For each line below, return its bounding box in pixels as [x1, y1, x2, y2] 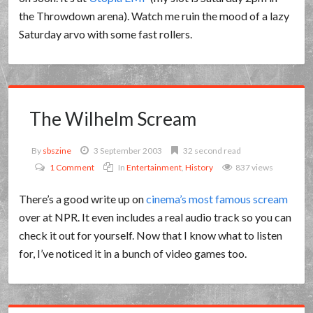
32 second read [182, 145, 242, 156]
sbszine [43, 145, 72, 156]
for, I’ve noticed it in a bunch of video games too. [19, 247, 247, 260]
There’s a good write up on [19, 192, 147, 205]
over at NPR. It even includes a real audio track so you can [19, 210, 292, 224]
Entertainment [126, 162, 182, 173]
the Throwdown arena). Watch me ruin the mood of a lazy [19, 9, 290, 22]
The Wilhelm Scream [29, 108, 197, 130]
